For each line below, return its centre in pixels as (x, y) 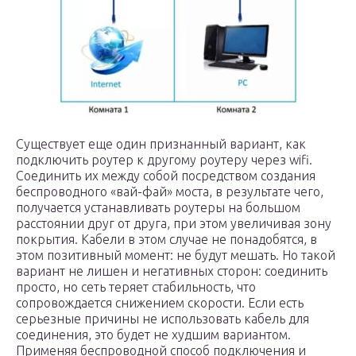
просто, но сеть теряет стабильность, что (136, 287)
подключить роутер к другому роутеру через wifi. (164, 160)
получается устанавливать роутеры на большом (158, 207)
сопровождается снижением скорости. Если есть (160, 303)
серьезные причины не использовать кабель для (163, 319)
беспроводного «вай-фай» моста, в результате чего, (170, 192)
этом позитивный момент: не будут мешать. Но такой (176, 255)
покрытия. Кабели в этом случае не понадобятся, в (166, 239)
